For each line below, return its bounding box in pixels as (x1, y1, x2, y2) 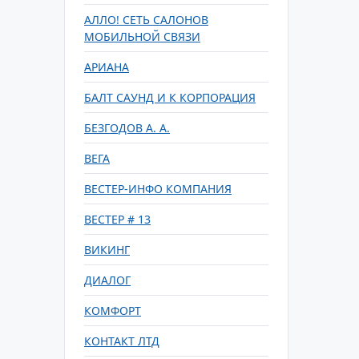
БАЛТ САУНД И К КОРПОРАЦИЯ (84, 90, 256, 105)
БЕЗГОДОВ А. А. (84, 120, 170, 135)
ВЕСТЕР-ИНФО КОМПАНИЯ (84, 181, 232, 196)
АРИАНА (84, 59, 129, 75)
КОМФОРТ (84, 303, 141, 318)
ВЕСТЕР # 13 (84, 212, 151, 227)
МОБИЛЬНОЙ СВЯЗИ (84, 29, 200, 44)
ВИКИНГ (84, 242, 130, 257)
